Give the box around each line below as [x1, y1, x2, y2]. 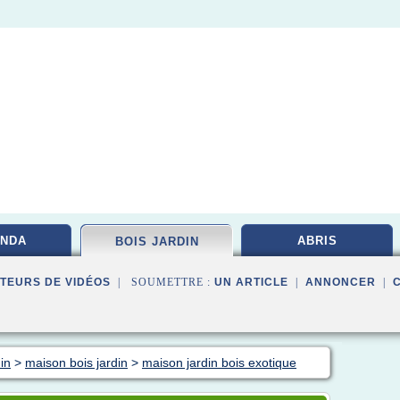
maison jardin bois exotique [142, 355, 296, 370]
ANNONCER [305, 276, 376, 288]
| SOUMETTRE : [111, 276, 214, 288]
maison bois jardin [25, 355, 128, 370]
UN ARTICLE [214, 276, 288, 288]
